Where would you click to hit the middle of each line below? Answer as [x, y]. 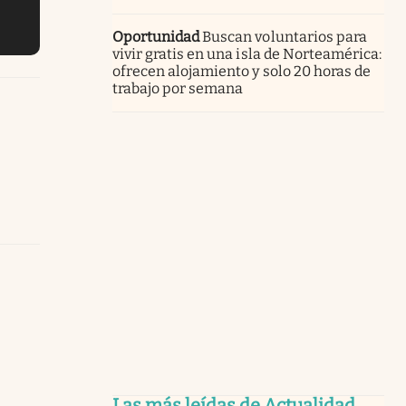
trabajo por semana [178, 88]
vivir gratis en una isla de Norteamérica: [247, 53]
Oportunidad [156, 36]
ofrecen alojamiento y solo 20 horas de [242, 71]
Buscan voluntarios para [285, 36]
